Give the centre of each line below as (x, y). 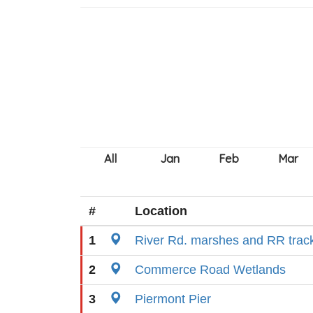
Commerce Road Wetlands (210, 270)
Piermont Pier (173, 299)
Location (161, 211)
